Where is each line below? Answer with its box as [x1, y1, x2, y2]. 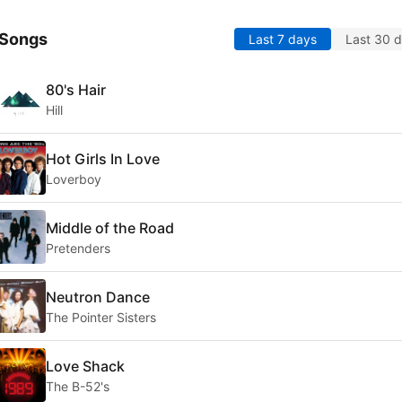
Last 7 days [249, 31, 317, 48]
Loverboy [46, 170, 101, 187]
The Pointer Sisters [46, 309, 156, 325]
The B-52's [46, 378, 109, 394]
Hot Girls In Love [46, 149, 160, 168]
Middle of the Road [46, 218, 174, 237]
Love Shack [46, 356, 125, 375]
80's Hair [46, 80, 106, 99]
